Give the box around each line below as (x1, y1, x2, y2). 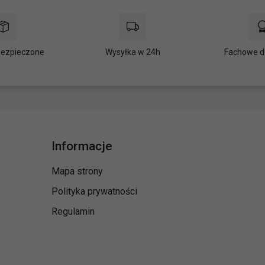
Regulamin (51, 205, 95, 217)
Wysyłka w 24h (105, 47, 160, 57)
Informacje (51, 138, 112, 153)
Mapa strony (51, 165, 103, 177)
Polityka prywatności (51, 185, 137, 197)
